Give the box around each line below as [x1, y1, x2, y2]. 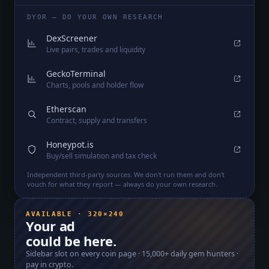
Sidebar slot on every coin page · [26, 248, 142, 259]
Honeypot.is [46, 138, 94, 150]
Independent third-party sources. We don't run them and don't [27, 169, 225, 179]
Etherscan [46, 103, 86, 115]
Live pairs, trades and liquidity [46, 44, 145, 55]
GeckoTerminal [46, 67, 106, 79]
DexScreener [46, 32, 97, 44]
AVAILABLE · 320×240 [26, 210, 124, 217]
